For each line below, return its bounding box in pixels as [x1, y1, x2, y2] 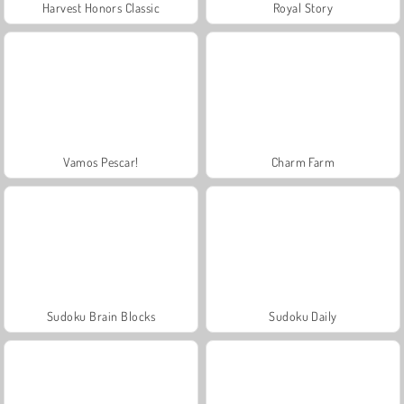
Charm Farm [271, 153, 335, 170]
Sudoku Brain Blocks [46, 308, 156, 324]
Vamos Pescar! [63, 153, 139, 170]
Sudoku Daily [269, 308, 337, 324]
